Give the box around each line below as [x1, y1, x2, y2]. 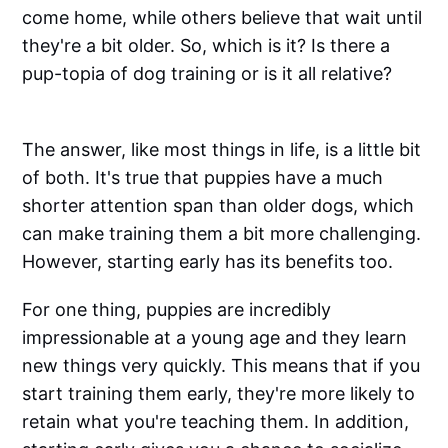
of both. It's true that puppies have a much [22, 166, 384, 188]
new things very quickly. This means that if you [22, 354, 421, 376]
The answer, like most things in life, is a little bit [22, 138, 422, 160]
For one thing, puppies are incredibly [22, 298, 332, 320]
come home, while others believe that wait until [22, 6, 423, 28]
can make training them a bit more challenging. [22, 222, 422, 244]
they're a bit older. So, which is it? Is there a [22, 34, 391, 56]
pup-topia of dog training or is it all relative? [22, 62, 393, 84]
